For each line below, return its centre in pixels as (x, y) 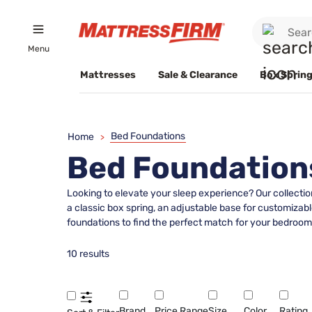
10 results (88, 254)
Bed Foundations (148, 136)
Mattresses (108, 75)
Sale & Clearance (198, 75)
